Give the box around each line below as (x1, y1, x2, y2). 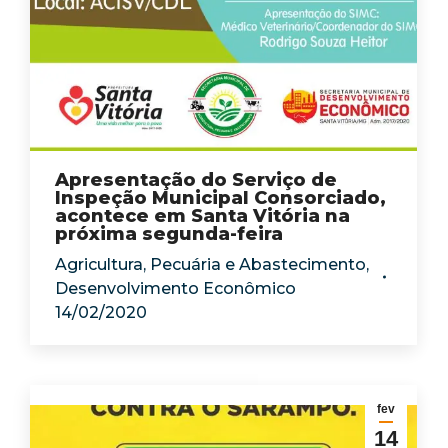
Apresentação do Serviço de (55, 169, 337, 191)
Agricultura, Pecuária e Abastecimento (55, 255, 366, 274)
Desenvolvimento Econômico (55, 279, 296, 298)
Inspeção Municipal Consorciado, (55, 187, 386, 209)
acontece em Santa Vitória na (55, 205, 350, 227)
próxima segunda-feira (55, 223, 283, 245)
